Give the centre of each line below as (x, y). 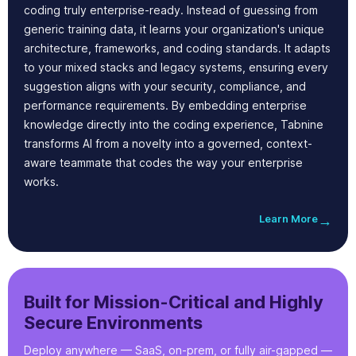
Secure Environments (113, 323)
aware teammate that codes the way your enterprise (163, 163)
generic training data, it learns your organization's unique (174, 29)
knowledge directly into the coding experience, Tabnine (174, 125)
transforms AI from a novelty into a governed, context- (168, 144)
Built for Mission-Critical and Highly (174, 302)
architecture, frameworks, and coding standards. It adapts (177, 48)
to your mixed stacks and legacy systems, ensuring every (176, 68)
